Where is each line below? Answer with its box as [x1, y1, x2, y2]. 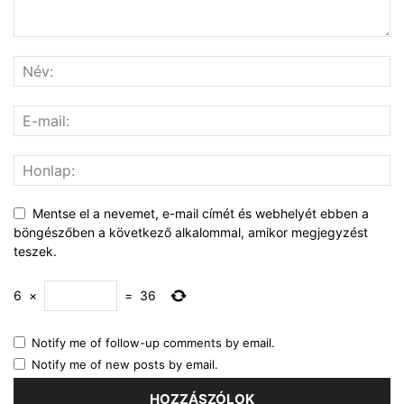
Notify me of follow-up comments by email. [32, 335, 275, 351]
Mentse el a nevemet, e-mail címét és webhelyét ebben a [32, 206, 369, 222]
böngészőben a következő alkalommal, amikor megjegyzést [14, 225, 368, 241]
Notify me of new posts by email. [32, 357, 218, 372]
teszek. [14, 243, 57, 260]
